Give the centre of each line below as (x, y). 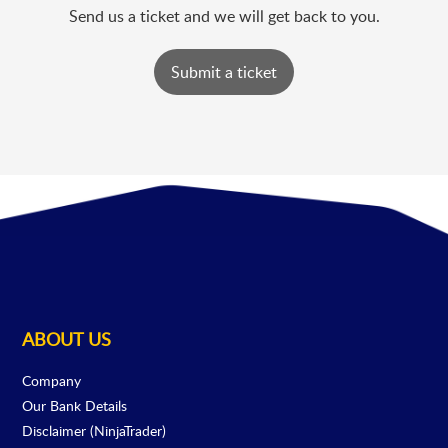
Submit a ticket (224, 72)
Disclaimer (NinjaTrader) (94, 431)
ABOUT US (67, 339)
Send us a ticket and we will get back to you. (224, 16)
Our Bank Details (75, 406)
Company (52, 381)
